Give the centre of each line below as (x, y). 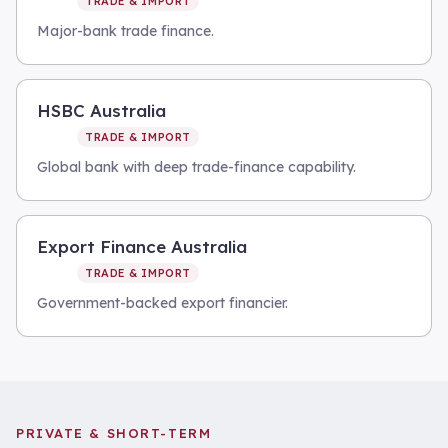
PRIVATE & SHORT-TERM (114, 433)
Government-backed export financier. (162, 303)
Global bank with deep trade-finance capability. (196, 167)
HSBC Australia (101, 110)
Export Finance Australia (142, 246)
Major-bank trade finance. (125, 31)
